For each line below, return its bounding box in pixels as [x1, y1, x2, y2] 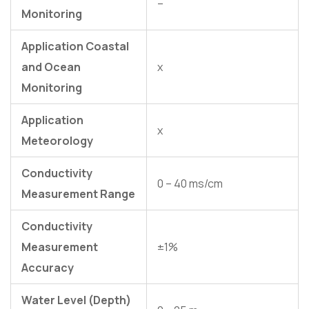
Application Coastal [21, 39, 129, 54]
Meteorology [21, 133, 93, 149]
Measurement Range [21, 186, 135, 202]
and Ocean [21, 59, 81, 75]
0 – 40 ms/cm [157, 176, 223, 192]
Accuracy [21, 260, 74, 276]
